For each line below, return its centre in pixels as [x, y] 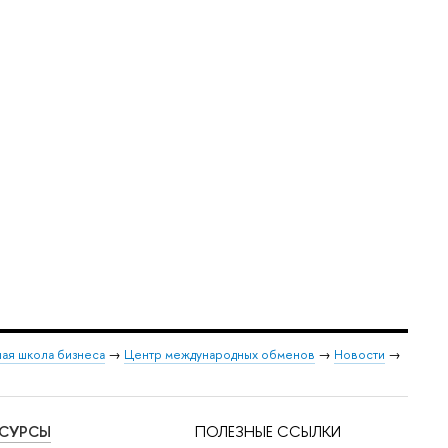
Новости [359, 355]
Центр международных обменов [219, 355]
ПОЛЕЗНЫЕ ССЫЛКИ [268, 432]
